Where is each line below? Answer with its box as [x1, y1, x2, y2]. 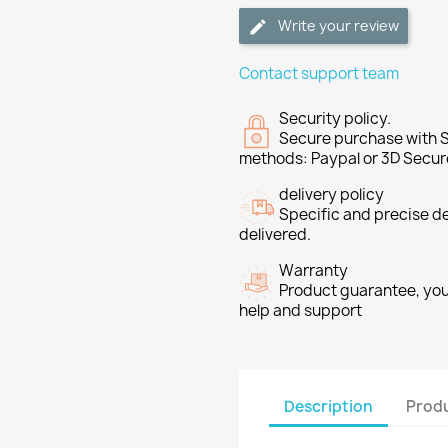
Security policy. [279, 108, 391, 130]
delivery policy [279, 184, 384, 206]
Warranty [279, 260, 348, 282]
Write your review [278, 16, 399, 36]
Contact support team [239, 63, 399, 85]
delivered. [239, 224, 311, 246]
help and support [239, 300, 362, 322]
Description [284, 395, 373, 417]
